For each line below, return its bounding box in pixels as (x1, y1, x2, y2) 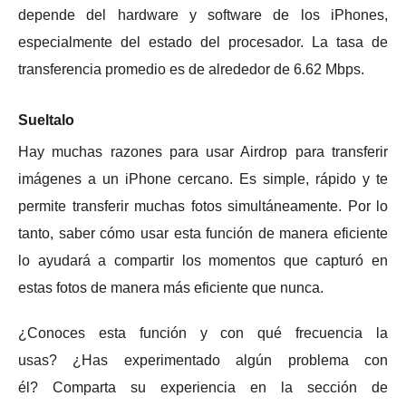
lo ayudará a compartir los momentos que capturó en (18, 252, 388, 268)
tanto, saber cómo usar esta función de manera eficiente (18, 225, 388, 241)
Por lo (347, 198, 388, 214)
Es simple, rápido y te (239, 170, 388, 187)
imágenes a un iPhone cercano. (18, 170, 239, 187)
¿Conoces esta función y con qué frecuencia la (18, 324, 388, 341)
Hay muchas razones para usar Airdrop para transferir (18, 143, 388, 159)
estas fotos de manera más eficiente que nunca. (18, 279, 324, 295)
